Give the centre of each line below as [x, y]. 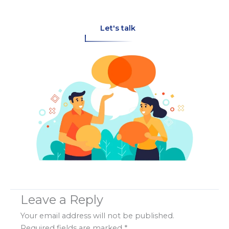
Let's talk [118, 28]
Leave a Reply [62, 200]
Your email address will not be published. [97, 216]
